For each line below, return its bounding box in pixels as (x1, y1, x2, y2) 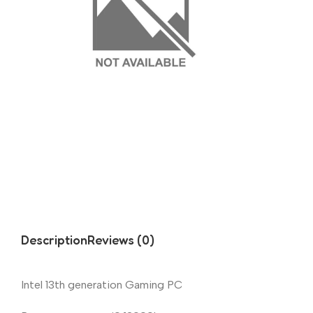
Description (21, 232, 87, 248)
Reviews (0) (87, 232, 154, 248)
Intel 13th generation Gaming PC (21, 277, 182, 291)
